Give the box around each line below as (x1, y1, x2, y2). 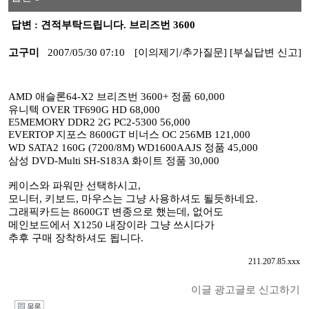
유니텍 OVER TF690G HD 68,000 (8, 104, 160, 115)
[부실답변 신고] (229, 47, 301, 58)
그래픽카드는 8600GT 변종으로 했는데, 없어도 (8, 206, 223, 217)
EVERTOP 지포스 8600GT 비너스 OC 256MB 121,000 (8, 129, 250, 140)
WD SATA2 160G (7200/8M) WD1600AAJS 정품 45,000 (8, 142, 258, 153)
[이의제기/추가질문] (134, 47, 227, 58)
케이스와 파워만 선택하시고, (8, 180, 141, 191)
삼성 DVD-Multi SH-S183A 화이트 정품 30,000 (8, 155, 219, 166)
